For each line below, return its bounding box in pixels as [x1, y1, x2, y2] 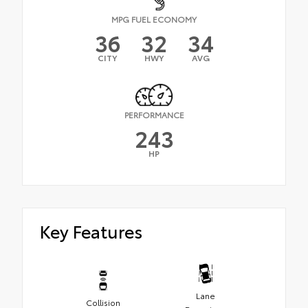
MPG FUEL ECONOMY [111, 13, 197, 25]
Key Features [40, 218, 142, 243]
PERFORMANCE [124, 108, 184, 120]
